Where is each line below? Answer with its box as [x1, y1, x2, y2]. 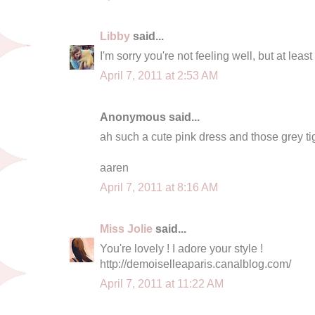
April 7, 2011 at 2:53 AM [100, 68, 218, 82]
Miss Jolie [100, 221, 153, 235]
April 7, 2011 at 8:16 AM [100, 180, 218, 193]
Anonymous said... [100, 110, 200, 123]
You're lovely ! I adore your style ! [100, 241, 263, 255]
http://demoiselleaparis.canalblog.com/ [100, 257, 291, 270]
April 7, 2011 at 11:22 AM [100, 276, 224, 290]
